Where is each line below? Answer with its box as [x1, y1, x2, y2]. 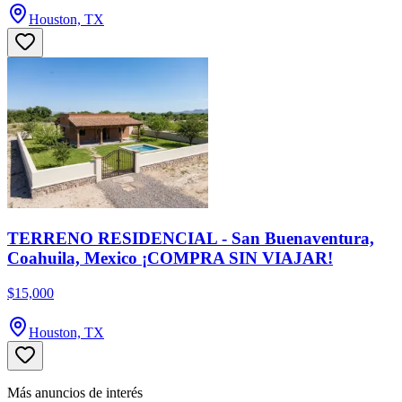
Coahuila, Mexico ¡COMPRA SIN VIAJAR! [7, 248, 333, 267]
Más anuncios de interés [7, 384, 143, 400]
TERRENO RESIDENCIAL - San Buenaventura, [7, 228, 374, 248]
